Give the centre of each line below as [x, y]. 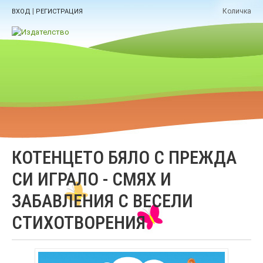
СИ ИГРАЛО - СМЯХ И [92, 179]
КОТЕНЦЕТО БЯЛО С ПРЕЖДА [124, 158]
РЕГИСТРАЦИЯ [59, 11]
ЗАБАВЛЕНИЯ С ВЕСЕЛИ [102, 201]
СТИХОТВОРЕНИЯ [79, 223]
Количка [237, 11]
